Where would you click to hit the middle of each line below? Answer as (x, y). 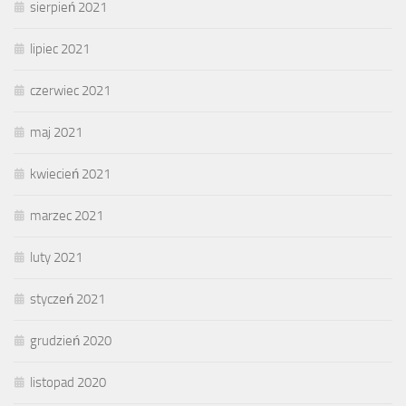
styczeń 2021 (68, 300)
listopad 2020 (68, 383)
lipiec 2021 (60, 49)
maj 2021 (56, 133)
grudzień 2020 (71, 341)
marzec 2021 (67, 216)
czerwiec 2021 (70, 91)
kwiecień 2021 (70, 174)
